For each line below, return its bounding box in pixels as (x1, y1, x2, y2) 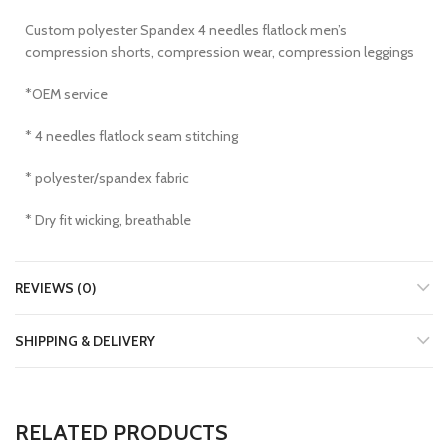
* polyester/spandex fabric (25, 169, 189, 188)
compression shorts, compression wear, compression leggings (25, 43, 414, 62)
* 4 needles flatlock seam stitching (25, 127, 238, 146)
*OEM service (25, 85, 108, 104)
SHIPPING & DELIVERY (15, 332, 155, 351)
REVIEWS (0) (15, 279, 96, 298)
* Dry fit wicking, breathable (25, 211, 191, 230)
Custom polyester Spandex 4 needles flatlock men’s (25, 21, 347, 40)
